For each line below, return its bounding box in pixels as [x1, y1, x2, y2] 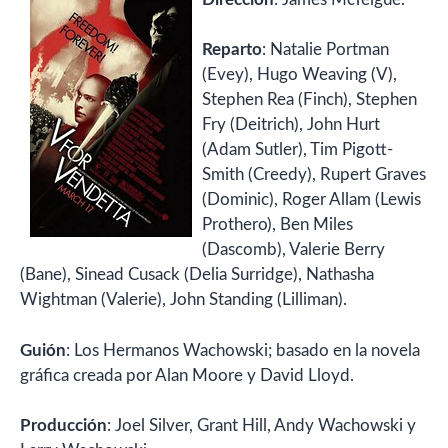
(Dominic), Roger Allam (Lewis [202, 191, 421, 208]
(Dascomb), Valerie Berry [202, 241, 385, 258]
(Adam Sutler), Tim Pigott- [202, 141, 393, 158]
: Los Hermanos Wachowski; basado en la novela [66, 341, 420, 359]
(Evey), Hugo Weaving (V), [202, 66, 397, 83]
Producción [20, 417, 107, 434]
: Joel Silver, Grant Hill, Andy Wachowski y [107, 417, 416, 434]
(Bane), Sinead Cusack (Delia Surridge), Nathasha [20, 266, 374, 283]
